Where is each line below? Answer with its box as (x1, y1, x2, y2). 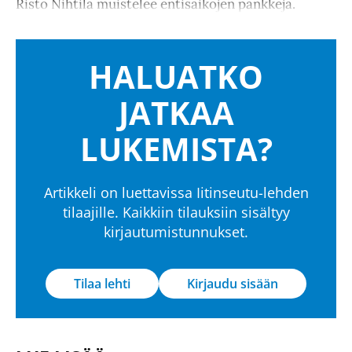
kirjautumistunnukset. (104, 222, 248, 242)
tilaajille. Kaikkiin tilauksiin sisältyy (62, 203, 290, 222)
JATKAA (118, 91, 234, 135)
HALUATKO (89, 55, 263, 99)
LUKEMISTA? (79, 127, 273, 171)
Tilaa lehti (74, 275, 130, 293)
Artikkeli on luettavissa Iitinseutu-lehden (43, 183, 309, 203)
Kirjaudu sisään (187, 275, 278, 293)
